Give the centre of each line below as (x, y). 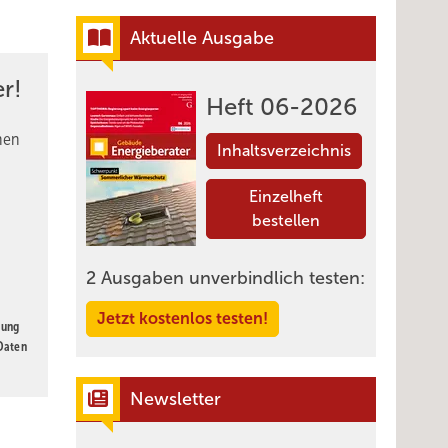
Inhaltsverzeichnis (284, 150)
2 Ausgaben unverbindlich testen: (225, 278)
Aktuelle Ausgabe (202, 38)
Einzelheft (286, 196)
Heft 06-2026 (281, 107)
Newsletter (175, 399)
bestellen (286, 220)
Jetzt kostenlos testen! (182, 318)
